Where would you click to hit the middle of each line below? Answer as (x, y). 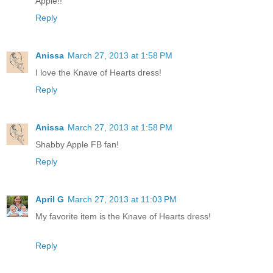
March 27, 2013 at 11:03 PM (122, 199)
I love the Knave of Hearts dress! (98, 72)
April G (50, 199)
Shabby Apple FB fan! (77, 144)
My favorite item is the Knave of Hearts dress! (123, 216)
